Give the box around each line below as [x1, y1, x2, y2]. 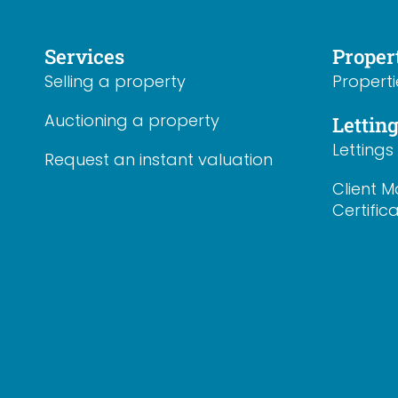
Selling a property [44, 69, 186, 92]
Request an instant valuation [44, 147, 273, 171]
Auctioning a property [44, 108, 219, 131]
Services [44, 43, 124, 69]
